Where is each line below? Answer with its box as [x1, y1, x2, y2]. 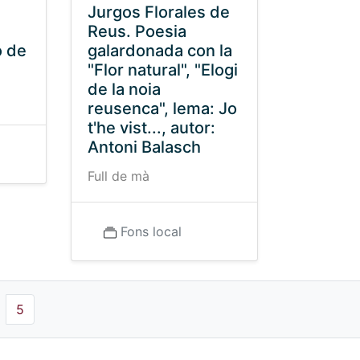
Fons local [120, 223, 182, 239]
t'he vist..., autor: [87, 118, 215, 137]
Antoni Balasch [87, 137, 201, 157]
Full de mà [87, 168, 149, 184]
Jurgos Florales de [87, 2, 230, 22]
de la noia [87, 80, 161, 99]
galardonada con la [87, 41, 232, 60]
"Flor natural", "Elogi [87, 60, 238, 80]
